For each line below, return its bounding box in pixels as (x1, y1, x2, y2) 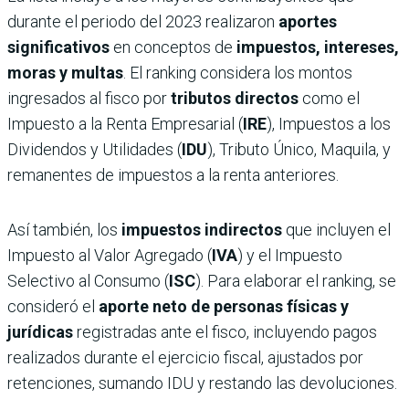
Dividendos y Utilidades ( (7, 139, 182, 159)
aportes (278, 11, 337, 31)
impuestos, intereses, (233, 37, 399, 57)
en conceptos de (110, 37, 233, 57)
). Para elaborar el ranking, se (195, 270, 396, 290)
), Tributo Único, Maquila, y (207, 139, 391, 159)
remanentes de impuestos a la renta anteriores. (7, 164, 339, 184)
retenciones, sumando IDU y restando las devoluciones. (7, 372, 397, 393)
